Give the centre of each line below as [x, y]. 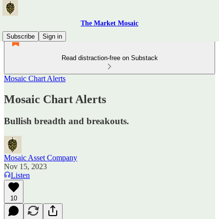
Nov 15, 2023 [25, 166]
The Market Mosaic [109, 23]
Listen [20, 175]
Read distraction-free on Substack [109, 58]
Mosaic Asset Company [41, 157]
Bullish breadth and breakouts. [66, 121]
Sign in [52, 36]
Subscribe [21, 36]
